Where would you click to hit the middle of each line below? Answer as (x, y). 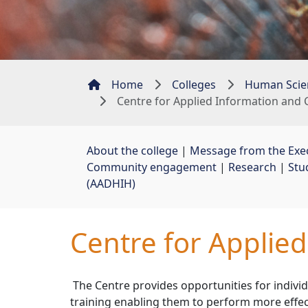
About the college (132, 151)
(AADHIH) (111, 184)
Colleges (194, 85)
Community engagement (152, 167)
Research (252, 167)
